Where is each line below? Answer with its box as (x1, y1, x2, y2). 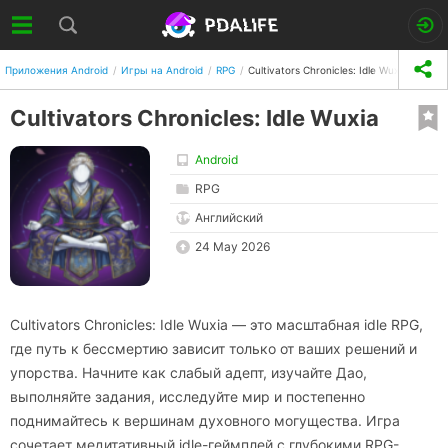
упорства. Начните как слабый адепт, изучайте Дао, (10, 364, 367, 381)
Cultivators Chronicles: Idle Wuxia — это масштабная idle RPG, (10, 316, 423, 333)
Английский (195, 210, 263, 225)
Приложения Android (5, 63, 108, 76)
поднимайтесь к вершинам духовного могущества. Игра (10, 412, 400, 429)
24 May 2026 (195, 239, 271, 254)
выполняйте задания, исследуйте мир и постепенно (10, 388, 365, 405)
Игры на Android (121, 63, 203, 76)
